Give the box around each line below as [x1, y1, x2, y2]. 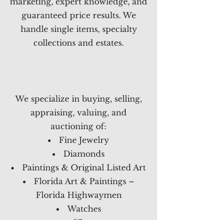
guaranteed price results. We [21, 10, 136, 20]
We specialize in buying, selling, [15, 94, 142, 104]
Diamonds [63, 149, 105, 159]
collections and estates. [33, 38, 124, 48]
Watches [67, 204, 101, 214]
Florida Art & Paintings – [33, 176, 135, 186]
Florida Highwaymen [35, 190, 122, 200]
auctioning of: [51, 121, 107, 131]
